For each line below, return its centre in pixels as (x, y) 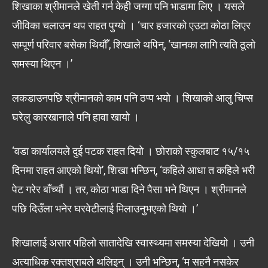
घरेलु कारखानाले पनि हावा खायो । (76, 117)
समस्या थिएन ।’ (42, 64)
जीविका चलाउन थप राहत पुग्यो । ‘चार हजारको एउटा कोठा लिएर (131, 26)
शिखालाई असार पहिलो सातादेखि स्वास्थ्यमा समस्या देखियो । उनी (133, 243)
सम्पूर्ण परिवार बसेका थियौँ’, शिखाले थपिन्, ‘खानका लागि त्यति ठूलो (134, 45)
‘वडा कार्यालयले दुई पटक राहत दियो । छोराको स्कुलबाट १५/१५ (131, 151)
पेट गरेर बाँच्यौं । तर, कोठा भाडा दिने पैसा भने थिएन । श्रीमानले (129, 190)
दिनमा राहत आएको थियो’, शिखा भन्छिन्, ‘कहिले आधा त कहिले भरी (133, 170)
